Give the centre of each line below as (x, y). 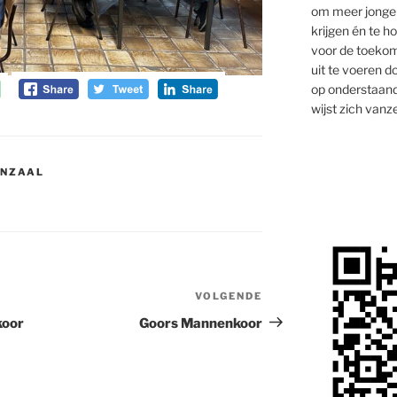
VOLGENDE (229, 296)
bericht (287, 319)
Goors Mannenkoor (201, 323)
